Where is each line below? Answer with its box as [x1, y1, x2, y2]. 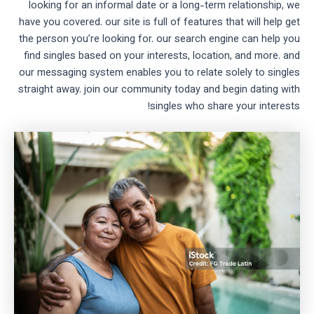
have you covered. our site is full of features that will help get [19, 14, 300, 31]
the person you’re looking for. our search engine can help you [19, 31, 300, 48]
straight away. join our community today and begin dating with [18, 81, 300, 98]
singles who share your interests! [150, 98, 300, 115]
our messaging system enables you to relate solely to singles [19, 64, 300, 81]
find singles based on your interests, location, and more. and [24, 48, 300, 64]
